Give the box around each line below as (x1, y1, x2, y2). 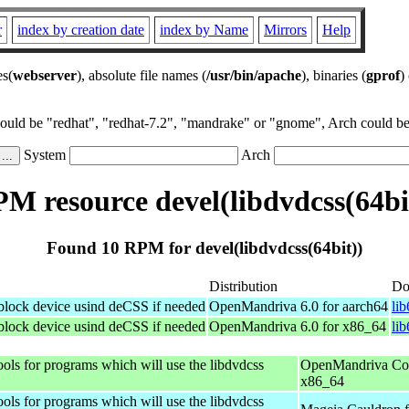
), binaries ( (301, 68, 366, 83)
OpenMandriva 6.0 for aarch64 (209, 298, 388, 314)
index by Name (160, 22, 248, 37)
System (20, 147, 69, 163)
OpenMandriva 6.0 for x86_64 (209, 318, 386, 334)
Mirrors (264, 22, 307, 37)
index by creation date (17, 22, 144, 37)
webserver (13, 68, 77, 83)
